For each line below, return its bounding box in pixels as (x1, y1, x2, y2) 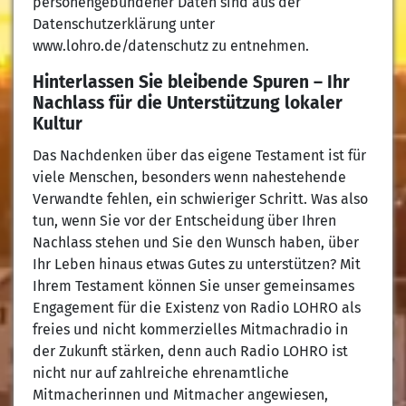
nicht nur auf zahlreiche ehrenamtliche (32, 363, 289, 382)
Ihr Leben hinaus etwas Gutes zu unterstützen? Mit (32, 255, 361, 273)
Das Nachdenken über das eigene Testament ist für (32, 146, 366, 164)
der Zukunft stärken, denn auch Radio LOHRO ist (32, 342, 348, 360)
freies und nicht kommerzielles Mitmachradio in (32, 320, 348, 338)
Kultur (32, 112, 82, 134)
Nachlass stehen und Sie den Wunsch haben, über (32, 233, 359, 251)
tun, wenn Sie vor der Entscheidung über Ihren (32, 211, 336, 229)
